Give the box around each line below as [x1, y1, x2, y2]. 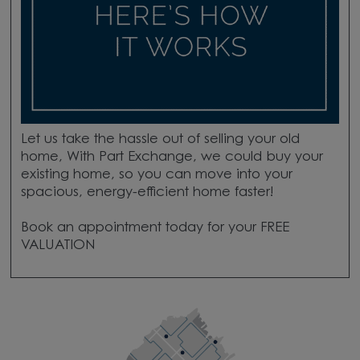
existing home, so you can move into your [20, 169, 292, 182]
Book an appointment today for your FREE [20, 222, 289, 235]
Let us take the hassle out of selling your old [20, 133, 300, 147]
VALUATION [20, 239, 95, 253]
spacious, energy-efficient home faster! [20, 186, 274, 200]
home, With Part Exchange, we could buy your [20, 151, 323, 165]
